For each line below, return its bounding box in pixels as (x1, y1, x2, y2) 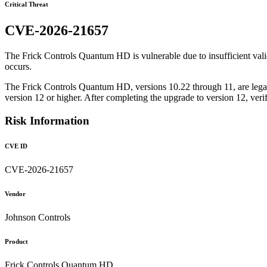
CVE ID (5, 142, 27, 150)
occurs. (5, 61, 32, 72)
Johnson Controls (5, 212, 70, 222)
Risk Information (5, 114, 89, 127)
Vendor (5, 190, 26, 197)
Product (5, 237, 28, 245)
